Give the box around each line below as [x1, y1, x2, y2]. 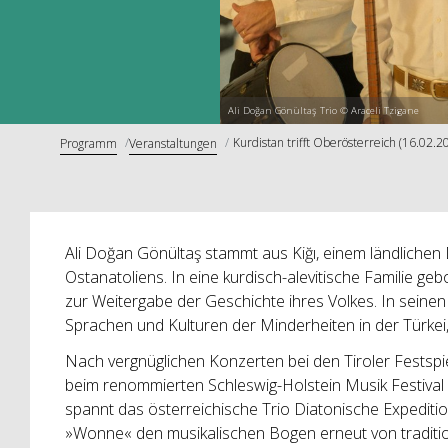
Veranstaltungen [129, 134, 217, 152]
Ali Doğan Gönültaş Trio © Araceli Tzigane [227, 104, 419, 118]
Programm [60, 134, 117, 152]
